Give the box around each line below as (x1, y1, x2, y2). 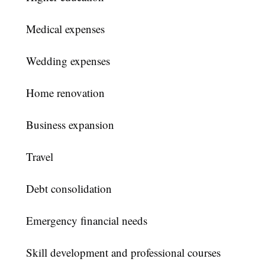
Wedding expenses (26, 53, 110, 69)
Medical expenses (26, 21, 105, 37)
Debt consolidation (26, 181, 112, 196)
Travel (26, 149, 53, 164)
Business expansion (26, 117, 114, 132)
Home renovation (26, 85, 105, 101)
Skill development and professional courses (26, 245, 221, 260)
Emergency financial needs (26, 213, 147, 228)
